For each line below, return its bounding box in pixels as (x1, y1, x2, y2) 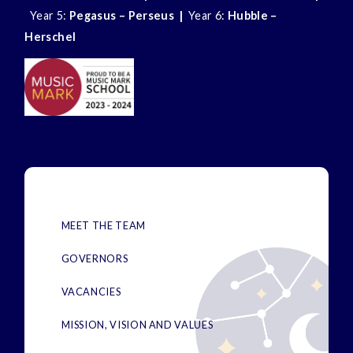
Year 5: (24, 9, 69, 22)
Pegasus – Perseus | (69, 9, 184, 22)
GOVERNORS (61, 252, 128, 266)
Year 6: (183, 9, 228, 22)
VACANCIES (61, 285, 121, 299)
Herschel (24, 30, 76, 43)
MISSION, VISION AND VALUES (61, 318, 214, 332)
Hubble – (227, 9, 277, 22)
